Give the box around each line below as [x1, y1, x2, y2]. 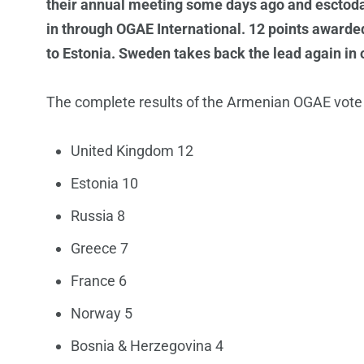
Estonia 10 [71, 175, 138, 193]
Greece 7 [71, 240, 128, 258]
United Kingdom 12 [71, 142, 193, 160]
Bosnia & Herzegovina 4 [71, 337, 223, 355]
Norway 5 [71, 305, 132, 323]
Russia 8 [71, 207, 125, 225]
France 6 [71, 272, 127, 290]
